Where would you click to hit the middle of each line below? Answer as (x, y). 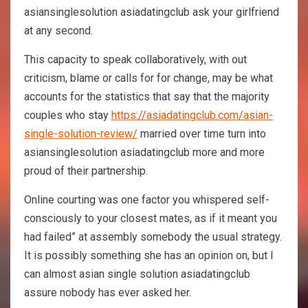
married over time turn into (202, 133)
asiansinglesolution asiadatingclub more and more (144, 152)
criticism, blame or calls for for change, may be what (148, 78)
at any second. (58, 30)
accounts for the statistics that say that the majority (147, 96)
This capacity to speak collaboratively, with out (135, 59)
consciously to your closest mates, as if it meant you (151, 218)
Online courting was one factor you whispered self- (147, 199)
